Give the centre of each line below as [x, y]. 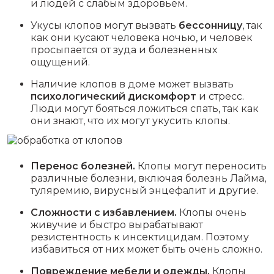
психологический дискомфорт [113, 96]
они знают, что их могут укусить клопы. [130, 121]
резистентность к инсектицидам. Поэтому [140, 237]
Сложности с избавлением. [104, 213]
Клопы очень [212, 213]
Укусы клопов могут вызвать [105, 25]
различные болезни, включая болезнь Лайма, [148, 178]
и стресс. [220, 96]
